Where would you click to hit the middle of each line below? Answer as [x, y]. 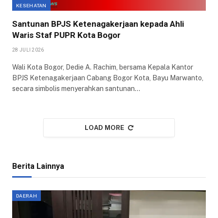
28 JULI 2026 [28, 50]
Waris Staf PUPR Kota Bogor [66, 35]
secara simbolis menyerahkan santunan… [76, 89]
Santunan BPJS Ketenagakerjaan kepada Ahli [98, 24]
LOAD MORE [105, 128]
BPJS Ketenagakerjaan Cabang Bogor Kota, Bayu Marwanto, [108, 78]
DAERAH [27, 196]
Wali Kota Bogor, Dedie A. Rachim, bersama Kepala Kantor [103, 67]
